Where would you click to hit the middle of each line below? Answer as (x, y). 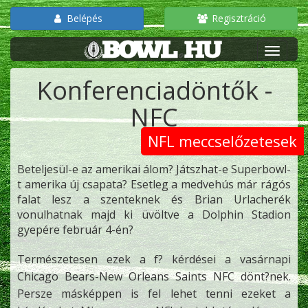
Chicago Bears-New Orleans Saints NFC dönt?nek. (154, 276)
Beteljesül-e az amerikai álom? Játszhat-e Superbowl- (154, 169)
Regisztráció (237, 18)
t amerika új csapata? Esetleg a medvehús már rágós (154, 184)
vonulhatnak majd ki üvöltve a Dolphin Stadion (154, 214)
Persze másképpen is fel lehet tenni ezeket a (154, 294)
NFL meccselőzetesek (222, 141)
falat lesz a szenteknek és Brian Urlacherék (154, 199)
